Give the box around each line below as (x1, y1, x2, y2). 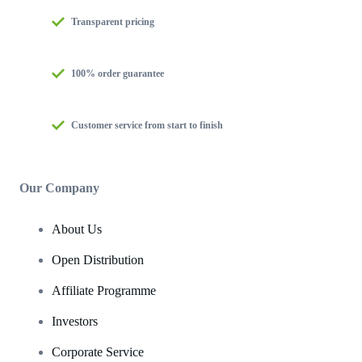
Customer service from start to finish (71, 119, 223, 131)
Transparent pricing (71, 15, 154, 27)
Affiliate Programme (52, 283, 156, 297)
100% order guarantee (71, 67, 164, 79)
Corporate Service (52, 344, 144, 359)
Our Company (19, 180, 99, 195)
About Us (52, 221, 102, 236)
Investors (52, 314, 98, 328)
